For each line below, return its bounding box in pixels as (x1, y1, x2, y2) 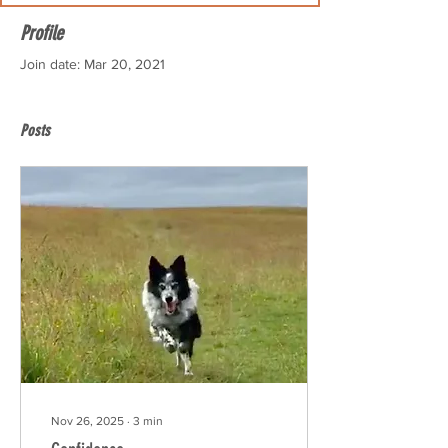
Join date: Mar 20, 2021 (20, 56, 165, 72)
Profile (20, 21, 63, 45)
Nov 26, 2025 (51, 414, 124, 428)
